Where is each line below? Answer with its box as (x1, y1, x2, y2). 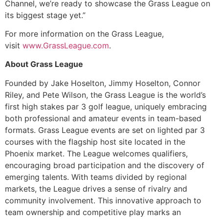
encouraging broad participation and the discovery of (5, 160, 204, 170)
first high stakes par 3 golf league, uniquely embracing (5, 101, 207, 111)
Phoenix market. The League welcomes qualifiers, (5, 148, 188, 158)
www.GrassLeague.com (22, 41, 109, 51)
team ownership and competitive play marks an (5, 207, 181, 217)
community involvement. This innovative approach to (5, 195, 201, 205)
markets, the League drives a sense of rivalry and (5, 183, 187, 194)
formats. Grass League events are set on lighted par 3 (5, 125, 205, 135)
